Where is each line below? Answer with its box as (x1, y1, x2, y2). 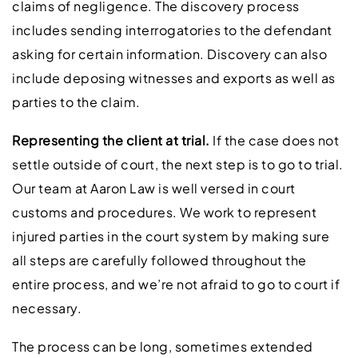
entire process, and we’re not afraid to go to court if (12, 275, 340, 292)
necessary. (12, 299, 82, 316)
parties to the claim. (12, 93, 141, 110)
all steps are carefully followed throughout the (12, 251, 307, 268)
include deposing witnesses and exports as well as (12, 69, 336, 86)
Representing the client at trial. (12, 131, 213, 149)
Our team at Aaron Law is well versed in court (12, 179, 296, 197)
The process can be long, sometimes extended (12, 337, 313, 355)
